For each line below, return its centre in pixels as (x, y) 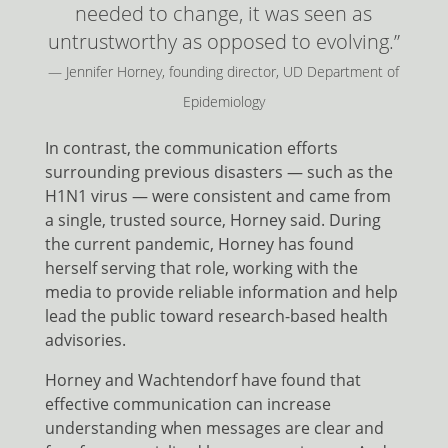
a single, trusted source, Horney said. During (212, 220)
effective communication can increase (187, 404)
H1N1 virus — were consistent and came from (217, 196)
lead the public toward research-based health (216, 316)
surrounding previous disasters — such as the (218, 172)
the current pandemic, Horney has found (199, 244)
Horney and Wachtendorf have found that (202, 380)
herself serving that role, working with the (201, 268)
